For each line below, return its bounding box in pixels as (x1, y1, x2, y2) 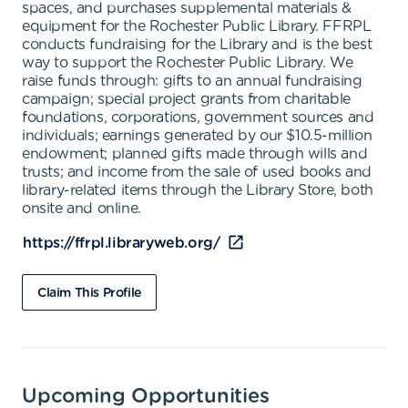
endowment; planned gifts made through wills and (22, 147, 368, 161)
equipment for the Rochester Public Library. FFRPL (22, 19, 372, 34)
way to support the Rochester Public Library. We (22, 56, 353, 70)
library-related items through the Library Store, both (22, 183, 373, 198)
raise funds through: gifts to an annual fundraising (22, 74, 362, 88)
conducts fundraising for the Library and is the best (22, 37, 372, 52)
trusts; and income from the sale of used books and (22, 165, 372, 179)
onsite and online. (22, 201, 141, 216)
